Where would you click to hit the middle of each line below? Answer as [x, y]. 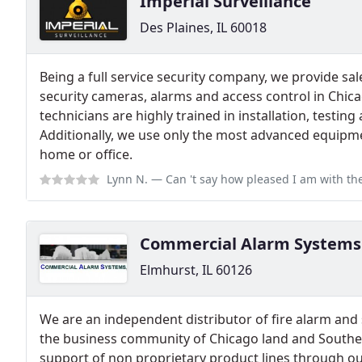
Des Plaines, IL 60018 [203, 28]
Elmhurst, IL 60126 [196, 270]
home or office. [86, 155]
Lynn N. [127, 179]
